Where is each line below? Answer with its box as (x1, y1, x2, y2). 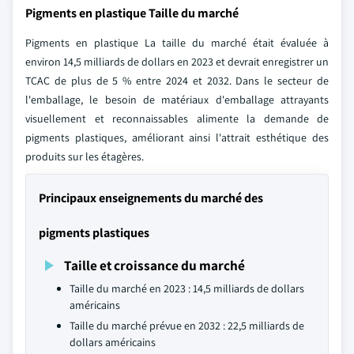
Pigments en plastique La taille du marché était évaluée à (25, 36, 329, 50)
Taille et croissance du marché (64, 256, 245, 274)
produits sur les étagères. (25, 149, 144, 164)
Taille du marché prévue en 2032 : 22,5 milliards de (70, 318, 304, 333)
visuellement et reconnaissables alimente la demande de (25, 111, 329, 126)
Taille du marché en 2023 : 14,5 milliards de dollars (70, 281, 304, 296)
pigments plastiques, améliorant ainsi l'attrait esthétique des (25, 130, 329, 145)
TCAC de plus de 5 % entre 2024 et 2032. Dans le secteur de (25, 73, 329, 88)
